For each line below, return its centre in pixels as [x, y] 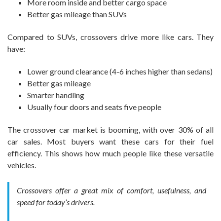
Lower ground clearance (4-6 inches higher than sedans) [120, 71]
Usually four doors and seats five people [94, 107]
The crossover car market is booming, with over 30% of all [110, 129]
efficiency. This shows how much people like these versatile [110, 153]
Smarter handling [56, 95]
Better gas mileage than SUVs [77, 14]
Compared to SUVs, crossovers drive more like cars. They [110, 37]
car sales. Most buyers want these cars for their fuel [110, 141]
